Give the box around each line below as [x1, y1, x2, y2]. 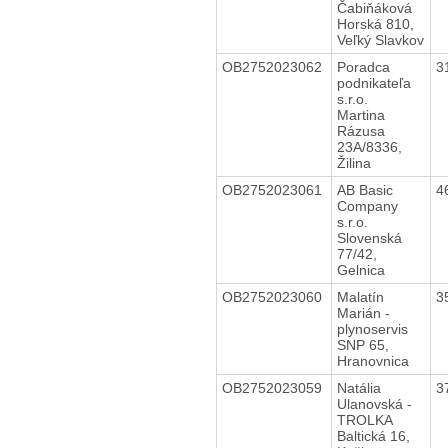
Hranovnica [336, 352, 409, 369]
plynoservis [336, 320, 412, 337]
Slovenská [336, 229, 402, 246]
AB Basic [336, 181, 393, 198]
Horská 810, [336, 15, 414, 32]
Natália [336, 379, 381, 396]
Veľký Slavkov [336, 31, 424, 48]
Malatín [336, 288, 384, 305]
